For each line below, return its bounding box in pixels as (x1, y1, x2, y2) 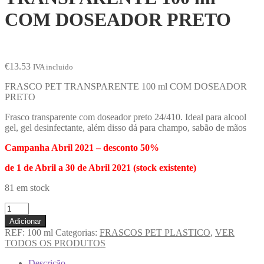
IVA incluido (33, 62, 73, 71)
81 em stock (5, 182, 49, 193)
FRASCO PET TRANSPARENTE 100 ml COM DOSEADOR (5, 81, 247, 91)
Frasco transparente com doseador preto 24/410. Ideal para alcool (5, 111, 246, 122)
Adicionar (9, 216, 41, 226)
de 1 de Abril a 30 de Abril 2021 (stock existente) (5, 162, 196, 173)
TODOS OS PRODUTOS (5, 237, 105, 248)
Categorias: (55, 227, 100, 237)
